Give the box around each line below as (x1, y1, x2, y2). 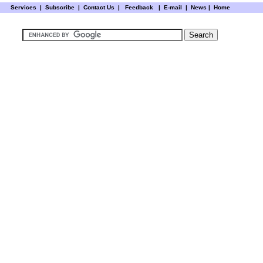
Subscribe (43, 4, 76, 11)
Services (10, 4, 36, 11)
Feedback (124, 4, 153, 11)
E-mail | (161, 4, 187, 11)
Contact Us (81, 4, 118, 11)
